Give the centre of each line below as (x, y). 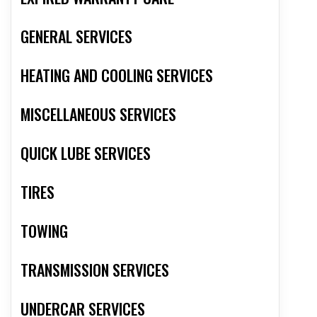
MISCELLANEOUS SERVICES (98, 114)
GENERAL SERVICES (76, 36)
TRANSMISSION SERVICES (95, 270)
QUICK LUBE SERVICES (86, 153)
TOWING (44, 231)
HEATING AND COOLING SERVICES (117, 75)
